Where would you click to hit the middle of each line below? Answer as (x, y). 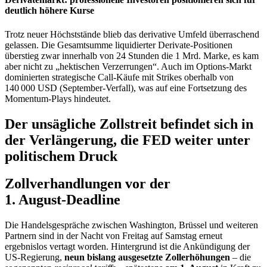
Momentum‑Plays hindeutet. (58, 98)
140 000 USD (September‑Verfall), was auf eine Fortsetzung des (126, 88)
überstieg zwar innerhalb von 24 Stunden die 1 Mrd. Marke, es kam (132, 55)
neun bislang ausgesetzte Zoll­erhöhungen (147, 257)
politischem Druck (61, 156)
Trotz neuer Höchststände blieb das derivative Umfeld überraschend (132, 34)
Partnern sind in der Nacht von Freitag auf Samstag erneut (114, 236)
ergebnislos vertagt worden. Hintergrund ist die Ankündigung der (127, 247)
